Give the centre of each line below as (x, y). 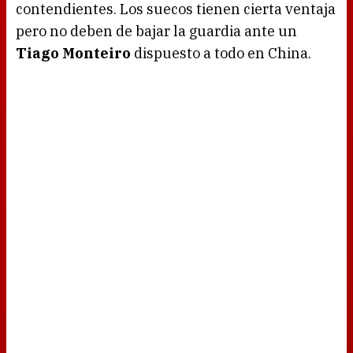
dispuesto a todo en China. (221, 54)
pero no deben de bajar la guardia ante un (156, 32)
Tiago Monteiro (73, 54)
